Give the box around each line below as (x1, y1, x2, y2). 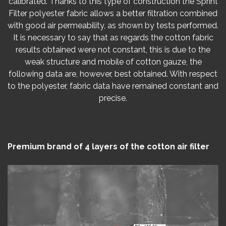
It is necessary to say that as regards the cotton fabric (13, 32, 213, 42)
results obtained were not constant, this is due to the (16, 44, 210, 54)
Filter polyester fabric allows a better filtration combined (9, 8, 217, 18)
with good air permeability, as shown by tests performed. (8, 20, 218, 30)
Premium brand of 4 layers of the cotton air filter (8, 141, 209, 151)
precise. (99, 93, 127, 103)
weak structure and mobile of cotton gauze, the (24, 56, 202, 67)
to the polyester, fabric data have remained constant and (8, 81, 218, 91)
